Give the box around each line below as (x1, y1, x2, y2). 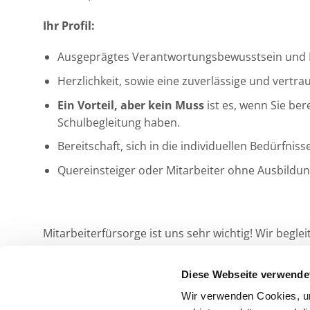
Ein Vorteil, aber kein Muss (57, 97, 204, 113)
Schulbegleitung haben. (57, 114, 180, 130)
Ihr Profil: (43, 17, 95, 33)
